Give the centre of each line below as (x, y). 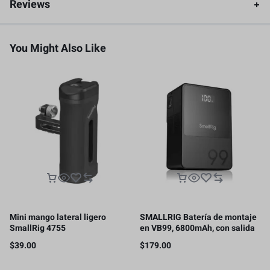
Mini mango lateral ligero (58, 217)
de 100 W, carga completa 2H (195, 239)
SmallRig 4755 (38, 228)
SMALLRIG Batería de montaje (198, 217)
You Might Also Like (58, 49)
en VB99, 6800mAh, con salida (197, 228)
